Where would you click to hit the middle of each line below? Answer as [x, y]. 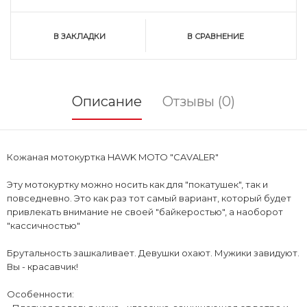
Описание [107, 101]
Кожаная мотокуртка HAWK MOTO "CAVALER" [113, 157]
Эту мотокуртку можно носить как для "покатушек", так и [137, 184]
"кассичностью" [45, 225]
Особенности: [40, 294]
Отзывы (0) [199, 101]
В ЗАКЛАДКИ [80, 36]
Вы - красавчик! [42, 266]
